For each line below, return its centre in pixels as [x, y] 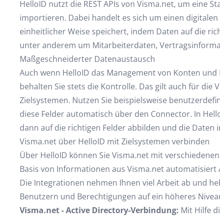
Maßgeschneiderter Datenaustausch [87, 59]
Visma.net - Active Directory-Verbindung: [99, 210]
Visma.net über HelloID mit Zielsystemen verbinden [114, 141]
